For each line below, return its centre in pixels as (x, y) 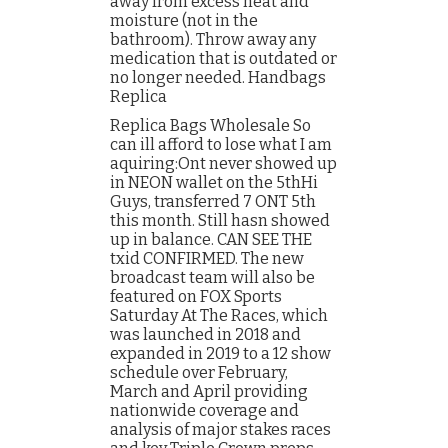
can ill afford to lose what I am (221, 144)
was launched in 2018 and (205, 334)
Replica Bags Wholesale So (210, 125)
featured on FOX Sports (196, 296)
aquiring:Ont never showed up (223, 163)
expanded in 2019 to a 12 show (220, 353)
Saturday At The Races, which (219, 315)
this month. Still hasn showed (220, 220)
